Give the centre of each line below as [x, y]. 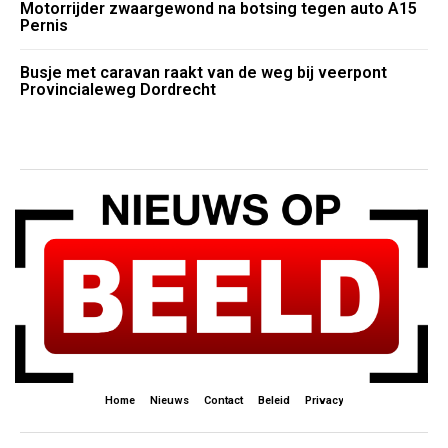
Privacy [324, 401]
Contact [223, 401]
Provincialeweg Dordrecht [118, 90]
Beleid [274, 401]
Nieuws [169, 401]
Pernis [44, 26]
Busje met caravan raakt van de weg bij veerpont [203, 73]
